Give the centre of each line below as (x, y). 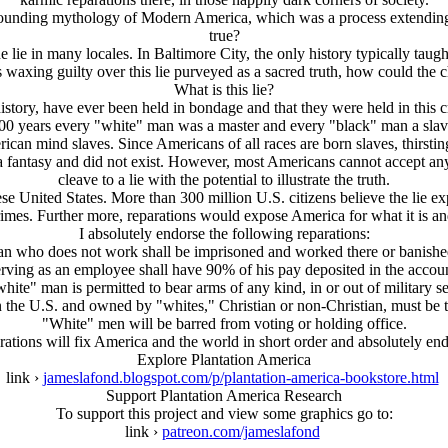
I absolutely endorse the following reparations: (224, 233)
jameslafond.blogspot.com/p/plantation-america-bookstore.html (240, 377)
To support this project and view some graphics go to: (224, 413)
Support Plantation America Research (224, 395)
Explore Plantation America (224, 359)
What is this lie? (224, 89)
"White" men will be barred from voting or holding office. (224, 323)
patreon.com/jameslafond (240, 431)
